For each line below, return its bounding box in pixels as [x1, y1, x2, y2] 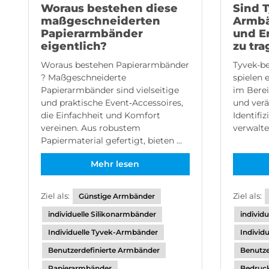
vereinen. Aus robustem [41, 122, 141, 133]
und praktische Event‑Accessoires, [41, 97, 183, 108]
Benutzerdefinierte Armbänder [48, 246, 160, 255]
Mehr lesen [91, 159, 140, 169]
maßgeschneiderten [41, 14, 160, 28]
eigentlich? [41, 40, 107, 53]
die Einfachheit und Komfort [41, 110, 160, 121]
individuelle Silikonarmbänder [48, 210, 156, 219]
